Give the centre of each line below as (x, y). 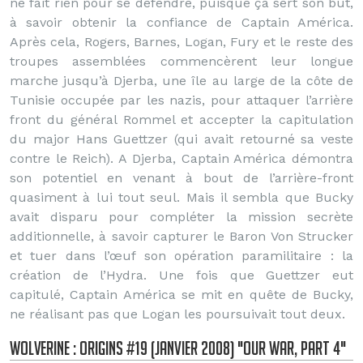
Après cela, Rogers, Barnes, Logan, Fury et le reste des (181, 42)
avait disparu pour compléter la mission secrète (181, 217)
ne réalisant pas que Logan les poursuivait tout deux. (177, 314)
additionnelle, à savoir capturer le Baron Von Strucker (181, 236)
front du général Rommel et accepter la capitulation (181, 120)
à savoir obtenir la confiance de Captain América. (181, 22)
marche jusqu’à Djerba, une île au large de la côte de (181, 81)
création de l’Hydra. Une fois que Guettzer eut (181, 275)
